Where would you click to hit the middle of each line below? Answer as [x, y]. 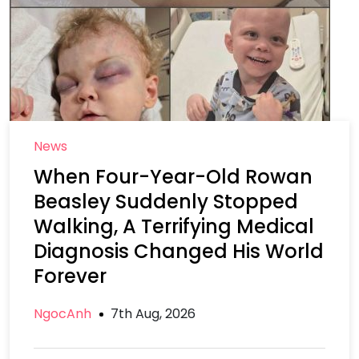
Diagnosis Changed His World [179, 251]
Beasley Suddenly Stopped [166, 202]
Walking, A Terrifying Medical [174, 226]
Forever [70, 276]
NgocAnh [63, 314]
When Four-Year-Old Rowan [173, 177]
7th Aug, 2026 [153, 314]
